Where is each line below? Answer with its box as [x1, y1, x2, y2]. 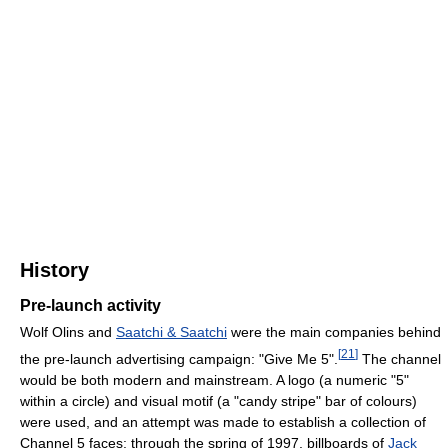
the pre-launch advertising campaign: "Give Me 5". [20, 350, 338, 367]
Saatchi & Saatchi [116, 323, 227, 340]
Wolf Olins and [20, 323, 116, 340]
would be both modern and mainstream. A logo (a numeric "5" [20, 371, 409, 388]
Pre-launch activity [20, 296, 161, 314]
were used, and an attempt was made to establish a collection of [20, 413, 426, 430]
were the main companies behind [227, 323, 441, 340]
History [20, 258, 89, 281]
